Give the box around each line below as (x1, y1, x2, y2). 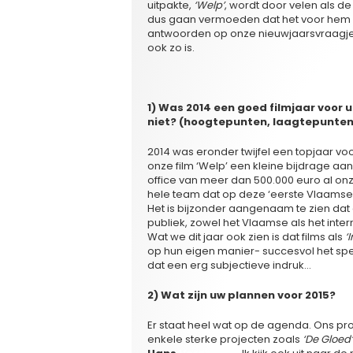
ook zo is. (147, 39, 195, 55)
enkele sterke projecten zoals (147, 331, 303, 347)
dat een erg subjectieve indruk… (147, 257, 311, 273)
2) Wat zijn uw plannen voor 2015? (147, 287, 336, 303)
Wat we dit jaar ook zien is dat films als (147, 229, 343, 244)
